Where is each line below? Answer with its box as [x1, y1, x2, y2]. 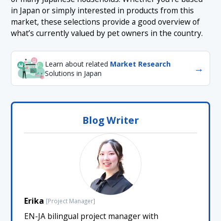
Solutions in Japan [45, 68, 102, 78]
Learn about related [45, 59, 110, 69]
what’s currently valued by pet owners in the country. [11, 28, 203, 39]
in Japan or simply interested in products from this [11, 5, 194, 16]
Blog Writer [82, 113, 139, 127]
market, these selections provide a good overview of [11, 16, 200, 28]
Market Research [110, 59, 171, 69]
